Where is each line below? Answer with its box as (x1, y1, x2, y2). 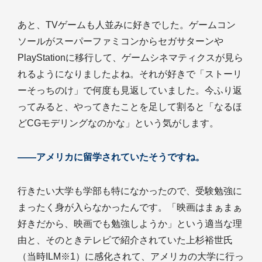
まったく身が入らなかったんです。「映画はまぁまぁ (18, 202, 242, 212)
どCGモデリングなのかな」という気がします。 (18, 118, 219, 128)
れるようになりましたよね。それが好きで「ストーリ (18, 69, 242, 79)
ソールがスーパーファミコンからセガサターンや (18, 36, 223, 46)
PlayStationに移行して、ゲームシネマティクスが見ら (18, 53, 243, 63)
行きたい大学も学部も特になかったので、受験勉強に (18, 186, 242, 196)
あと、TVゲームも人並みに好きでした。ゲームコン (18, 20, 236, 30)
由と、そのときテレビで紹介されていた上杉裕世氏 (18, 235, 233, 245)
